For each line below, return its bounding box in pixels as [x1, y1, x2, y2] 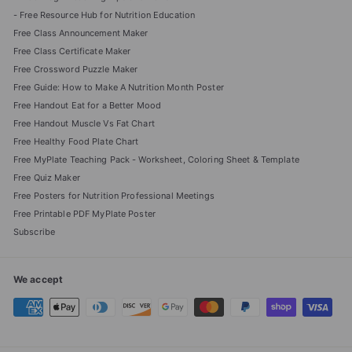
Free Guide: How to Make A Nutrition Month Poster [13, 82, 224, 93]
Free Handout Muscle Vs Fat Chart [13, 118, 155, 130]
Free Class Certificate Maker [13, 46, 131, 57]
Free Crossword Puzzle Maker [13, 64, 138, 75]
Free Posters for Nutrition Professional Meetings [13, 190, 214, 202]
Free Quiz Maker [13, 172, 80, 184]
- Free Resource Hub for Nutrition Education [13, 9, 196, 21]
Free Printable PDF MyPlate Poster [13, 208, 156, 220]
